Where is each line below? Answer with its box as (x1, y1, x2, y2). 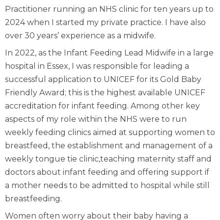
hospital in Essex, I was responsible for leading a (5, 61, 189, 71)
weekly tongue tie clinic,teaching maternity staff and (5, 154, 212, 164)
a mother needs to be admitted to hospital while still (5, 181, 210, 190)
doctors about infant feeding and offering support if (5, 167, 209, 177)
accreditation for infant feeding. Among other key (5, 101, 200, 110)
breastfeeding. (5, 194, 62, 203)
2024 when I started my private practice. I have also (5, 18, 206, 27)
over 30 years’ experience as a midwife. (5, 31, 156, 40)
